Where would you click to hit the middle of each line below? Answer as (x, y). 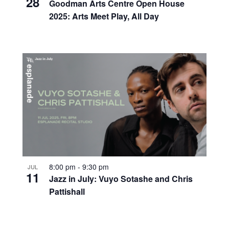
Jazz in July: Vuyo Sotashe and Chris (121, 179)
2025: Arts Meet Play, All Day (104, 16)
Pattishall (67, 192)
